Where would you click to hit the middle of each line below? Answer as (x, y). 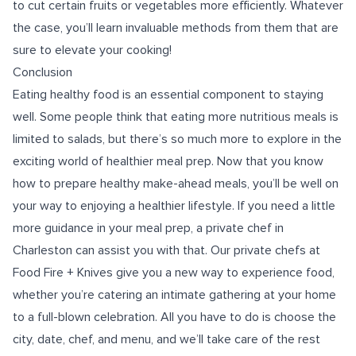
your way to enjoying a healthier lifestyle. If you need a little (174, 206)
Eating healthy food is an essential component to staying (168, 95)
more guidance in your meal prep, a (109, 228)
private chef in (245, 228)
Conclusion (43, 72)
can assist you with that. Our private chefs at (196, 250)
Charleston (43, 250)
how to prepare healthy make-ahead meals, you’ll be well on (176, 184)
